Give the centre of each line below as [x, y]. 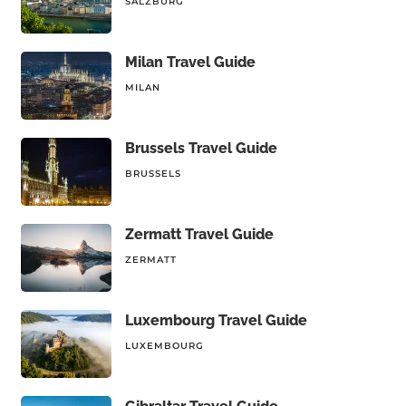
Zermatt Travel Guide [199, 234]
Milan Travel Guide [190, 62]
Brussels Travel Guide [201, 148]
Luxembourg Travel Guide [216, 320]
